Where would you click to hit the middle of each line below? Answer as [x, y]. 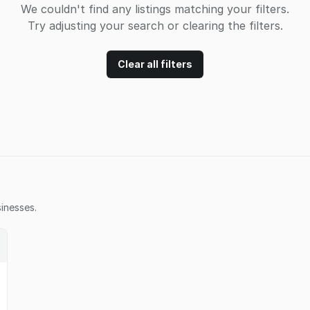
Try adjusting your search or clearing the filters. [155, 26]
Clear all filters [155, 64]
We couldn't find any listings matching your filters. [155, 9]
